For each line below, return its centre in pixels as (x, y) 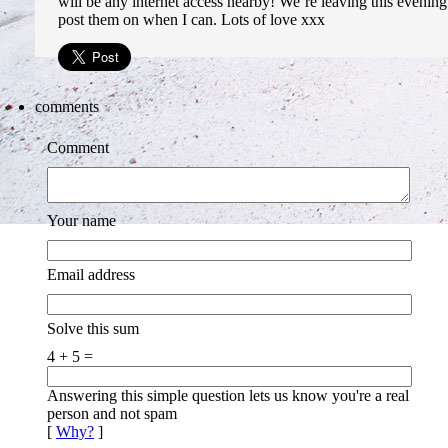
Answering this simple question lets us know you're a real (228, 395)
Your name (81, 220)
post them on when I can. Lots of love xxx (191, 19)
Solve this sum (93, 328)
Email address (91, 274)
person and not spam (112, 413)
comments (67, 106)
